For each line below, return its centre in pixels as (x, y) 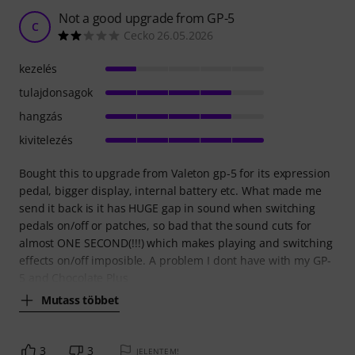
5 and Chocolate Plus (74, 277)
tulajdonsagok (56, 92)
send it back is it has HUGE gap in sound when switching (167, 208)
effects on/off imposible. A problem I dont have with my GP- (175, 260)
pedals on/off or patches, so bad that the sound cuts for (165, 225)
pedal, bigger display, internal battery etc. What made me (170, 190)
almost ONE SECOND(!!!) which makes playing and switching (176, 242)
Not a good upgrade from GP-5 (147, 18)
